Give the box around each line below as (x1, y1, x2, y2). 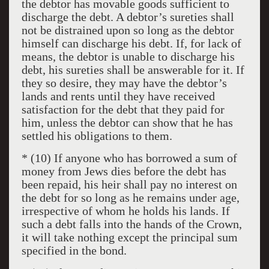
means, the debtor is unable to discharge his (21, 50, 235, 63)
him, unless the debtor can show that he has (21, 116, 233, 129)
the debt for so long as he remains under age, (21, 191, 240, 204)
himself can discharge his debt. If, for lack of (21, 37, 241, 50)
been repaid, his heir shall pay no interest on (21, 178, 237, 191)
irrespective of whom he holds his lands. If (21, 204, 230, 217)
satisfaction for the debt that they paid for (21, 103, 225, 116)
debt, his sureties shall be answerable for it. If (21, 63, 244, 76)
